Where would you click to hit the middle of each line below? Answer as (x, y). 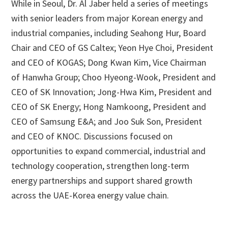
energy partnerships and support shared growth (102, 180)
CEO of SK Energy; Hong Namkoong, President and (109, 107)
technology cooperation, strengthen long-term (101, 166)
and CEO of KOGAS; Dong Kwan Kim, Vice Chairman (109, 62)
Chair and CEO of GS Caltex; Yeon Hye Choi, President (112, 48)
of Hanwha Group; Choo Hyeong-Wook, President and (114, 77)
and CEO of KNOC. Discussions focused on (92, 136)
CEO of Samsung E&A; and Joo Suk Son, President (107, 121)
